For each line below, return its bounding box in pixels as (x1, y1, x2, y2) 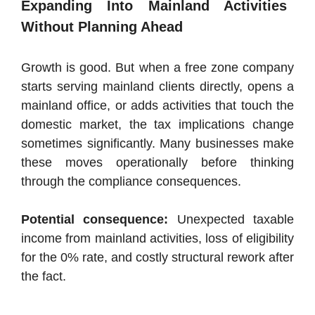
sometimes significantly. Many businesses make (21, 136, 294, 151)
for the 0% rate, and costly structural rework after (21, 250, 294, 265)
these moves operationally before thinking (21, 155, 294, 170)
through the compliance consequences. (21, 174, 241, 189)
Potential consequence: (21, 212, 169, 227)
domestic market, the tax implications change (21, 117, 294, 132)
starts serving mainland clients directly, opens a (21, 79, 294, 94)
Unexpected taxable (168, 212, 295, 227)
